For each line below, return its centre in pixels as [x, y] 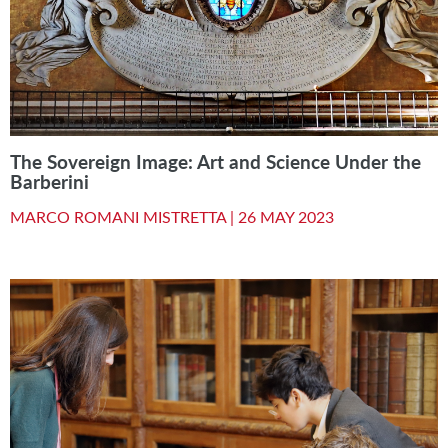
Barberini [49, 181]
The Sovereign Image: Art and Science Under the [215, 161]
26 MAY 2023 [286, 216]
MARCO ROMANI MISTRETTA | [124, 216]
